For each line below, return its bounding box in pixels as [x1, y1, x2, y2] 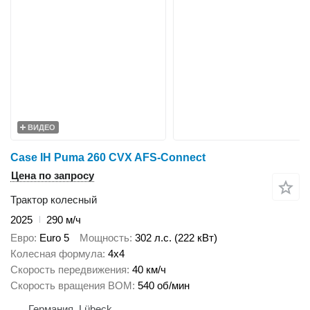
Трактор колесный [10, 193, 97, 206]
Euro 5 [39, 232, 69, 244]
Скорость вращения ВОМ [10, 280, 132, 292]
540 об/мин [138, 280, 190, 292]
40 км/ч [132, 264, 166, 276]
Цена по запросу [11, 169, 94, 181]
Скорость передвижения [10, 264, 127, 276]
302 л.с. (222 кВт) [135, 232, 217, 244]
